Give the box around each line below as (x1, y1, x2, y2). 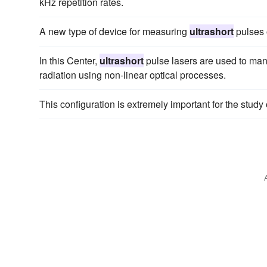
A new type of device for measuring (39, 24, 190, 38)
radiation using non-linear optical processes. (39, 67, 226, 82)
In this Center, (39, 53, 100, 67)
